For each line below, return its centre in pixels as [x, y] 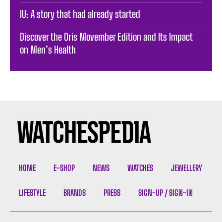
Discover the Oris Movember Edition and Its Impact [106, 36]
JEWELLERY [187, 167]
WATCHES [140, 167]
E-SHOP [64, 167]
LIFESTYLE [32, 192]
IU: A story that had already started [80, 14]
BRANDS [75, 192]
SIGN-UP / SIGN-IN [166, 192]
